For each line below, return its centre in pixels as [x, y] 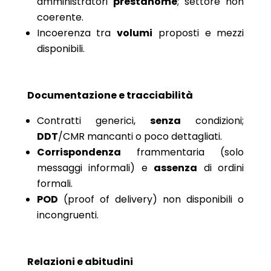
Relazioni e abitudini [80, 261]
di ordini [221, 168]
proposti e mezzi [198, 33]
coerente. [60, 17]
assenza [176, 168]
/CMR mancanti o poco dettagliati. [140, 136]
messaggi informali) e [95, 168]
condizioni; [213, 120]
